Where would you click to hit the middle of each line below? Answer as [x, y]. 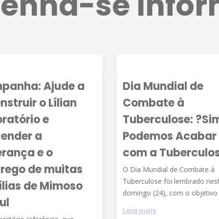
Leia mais [140, 211]
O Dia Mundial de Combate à [169, 169]
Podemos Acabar [170, 136]
